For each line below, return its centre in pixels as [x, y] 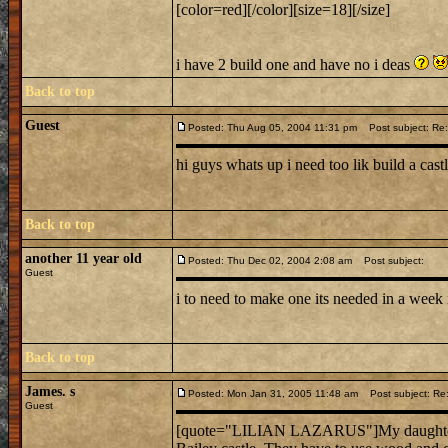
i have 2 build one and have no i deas [295, 64]
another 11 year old [83, 258]
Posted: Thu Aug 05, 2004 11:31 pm [272, 127]
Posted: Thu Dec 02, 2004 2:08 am [270, 260]
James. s [50, 391]
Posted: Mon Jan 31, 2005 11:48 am [273, 393]
